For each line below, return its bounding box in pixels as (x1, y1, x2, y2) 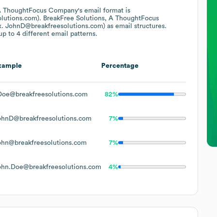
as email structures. (105, 22, 167, 30)
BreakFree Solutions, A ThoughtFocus (43, 15, 159, 22)
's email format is (78, 7, 130, 14)
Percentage (101, 62, 139, 69)
